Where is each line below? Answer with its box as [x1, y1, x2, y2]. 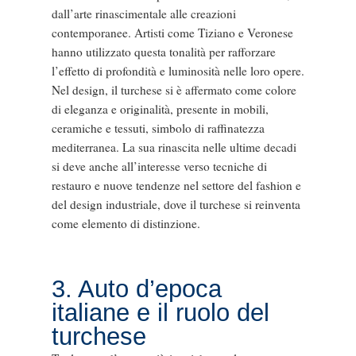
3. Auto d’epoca [51, 274, 222, 303]
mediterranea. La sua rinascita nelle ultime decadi [51, 139, 296, 156]
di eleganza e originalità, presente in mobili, [51, 101, 269, 118]
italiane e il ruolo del [51, 298, 269, 327]
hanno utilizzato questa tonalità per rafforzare [51, 44, 276, 60]
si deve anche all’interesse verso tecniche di [51, 158, 267, 175]
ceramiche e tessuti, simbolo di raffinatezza [51, 120, 265, 137]
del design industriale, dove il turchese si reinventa [51, 196, 300, 213]
